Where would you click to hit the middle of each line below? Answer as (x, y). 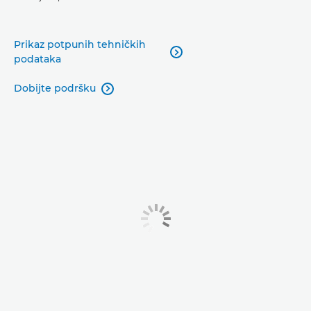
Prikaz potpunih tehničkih (80, 44)
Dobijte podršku (55, 88)
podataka (37, 59)
